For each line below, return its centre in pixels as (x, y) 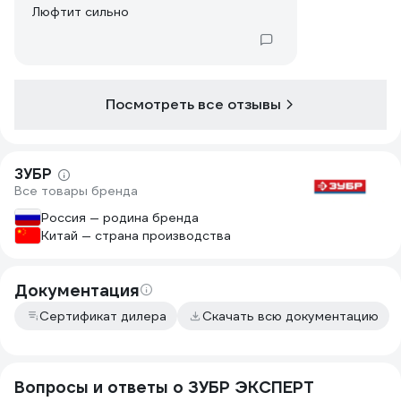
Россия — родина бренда (120, 218)
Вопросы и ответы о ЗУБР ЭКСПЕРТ (164, 387)
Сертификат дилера (103, 316)
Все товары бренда (76, 191)
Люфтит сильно (81, 12)
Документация (77, 290)
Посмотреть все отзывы (193, 104)
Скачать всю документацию (290, 316)
